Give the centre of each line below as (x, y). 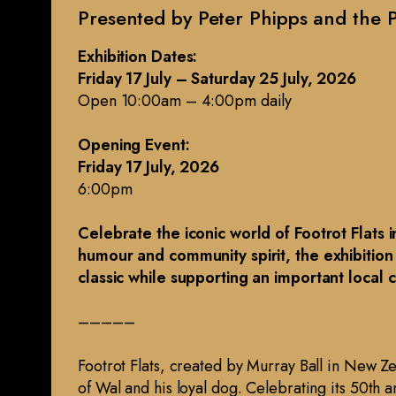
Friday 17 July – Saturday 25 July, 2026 (217, 79)
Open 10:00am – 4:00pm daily (185, 101)
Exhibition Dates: (138, 57)
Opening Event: (134, 145)
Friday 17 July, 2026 (148, 168)
